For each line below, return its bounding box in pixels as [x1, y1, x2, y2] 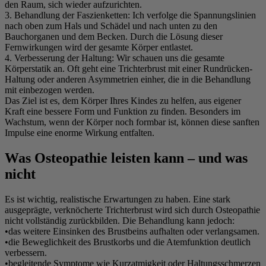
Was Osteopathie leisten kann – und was [5, 150, 248, 166]
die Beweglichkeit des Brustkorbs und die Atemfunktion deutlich [8, 236, 251, 247]
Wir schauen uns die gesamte [114, 52, 224, 63]
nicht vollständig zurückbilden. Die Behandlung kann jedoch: [5, 215, 235, 226]
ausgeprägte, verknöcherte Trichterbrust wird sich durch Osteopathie [5, 204, 260, 215]
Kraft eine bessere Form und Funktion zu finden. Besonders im [5, 106, 240, 116]
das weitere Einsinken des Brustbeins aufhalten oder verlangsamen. [8, 226, 259, 236]
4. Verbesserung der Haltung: [5, 52, 114, 63]
